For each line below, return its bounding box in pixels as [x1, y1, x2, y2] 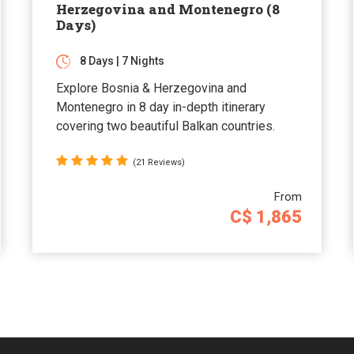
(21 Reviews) [132, 156, 185, 168]
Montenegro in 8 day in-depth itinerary [55, 99, 265, 115]
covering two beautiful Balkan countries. [55, 118, 275, 134]
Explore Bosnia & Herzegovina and [55, 80, 247, 96]
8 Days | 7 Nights [79, 54, 164, 67]
